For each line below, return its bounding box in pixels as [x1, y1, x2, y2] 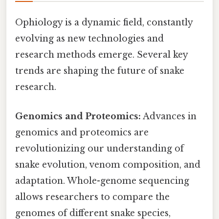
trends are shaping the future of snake [15, 66, 184, 77]
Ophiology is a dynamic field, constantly [15, 17, 193, 28]
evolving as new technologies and [15, 33, 164, 44]
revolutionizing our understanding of [15, 143, 184, 154]
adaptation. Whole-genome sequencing [15, 175, 189, 186]
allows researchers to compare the [15, 191, 170, 202]
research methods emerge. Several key [15, 49, 188, 61]
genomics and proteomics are [15, 127, 149, 138]
